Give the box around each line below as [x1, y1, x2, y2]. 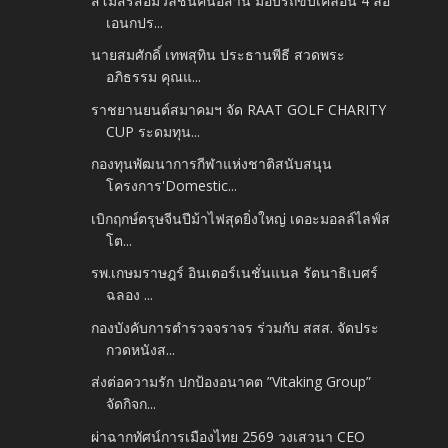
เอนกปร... [106, 12, 164, 32]
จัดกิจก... [106, 394, 157, 414]
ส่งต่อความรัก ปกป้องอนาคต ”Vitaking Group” [91, 372, 372, 392]
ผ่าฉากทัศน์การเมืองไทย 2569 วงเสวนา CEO [91, 426, 366, 446]
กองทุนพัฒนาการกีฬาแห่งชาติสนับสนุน [91, 154, 333, 174]
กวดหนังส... [106, 339, 176, 359]
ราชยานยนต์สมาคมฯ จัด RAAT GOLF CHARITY [91, 99, 387, 119]
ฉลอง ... [106, 285, 154, 305]
